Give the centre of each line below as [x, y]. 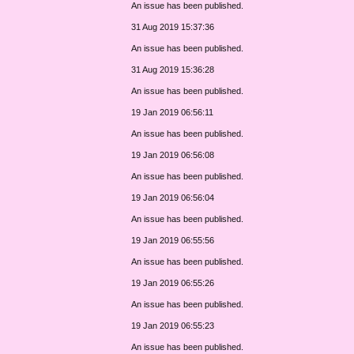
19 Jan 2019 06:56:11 [173, 112]
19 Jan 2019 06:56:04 [173, 197]
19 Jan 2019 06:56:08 [173, 154]
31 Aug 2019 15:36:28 [173, 69]
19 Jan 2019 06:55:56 [173, 240]
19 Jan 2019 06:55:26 [173, 282]
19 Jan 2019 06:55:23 [173, 325]
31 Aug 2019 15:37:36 [173, 26]
